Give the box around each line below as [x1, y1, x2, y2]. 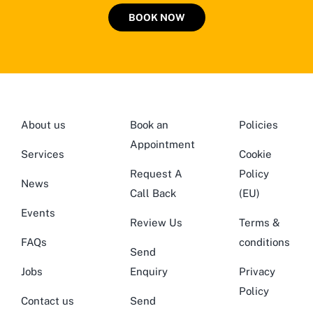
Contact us [21, 295, 74, 307]
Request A [129, 168, 182, 180]
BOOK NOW [128, 12, 185, 24]
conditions [238, 236, 290, 249]
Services [21, 148, 64, 161]
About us [21, 119, 66, 131]
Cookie [238, 148, 272, 161]
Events [21, 207, 55, 219]
